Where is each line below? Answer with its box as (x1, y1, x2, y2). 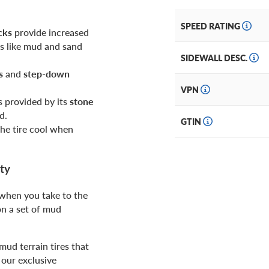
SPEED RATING (181, 20, 242, 32)
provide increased (12, 25, 89, 39)
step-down (23, 66, 70, 80)
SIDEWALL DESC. (181, 52, 249, 64)
